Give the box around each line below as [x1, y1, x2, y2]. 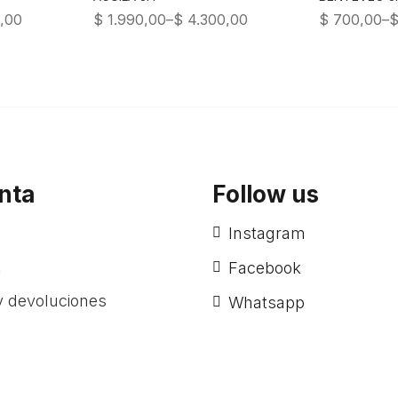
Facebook [228, 259, 301, 277]
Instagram [228, 224, 306, 243]
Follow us [212, 180, 319, 208]
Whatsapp [228, 293, 305, 312]
